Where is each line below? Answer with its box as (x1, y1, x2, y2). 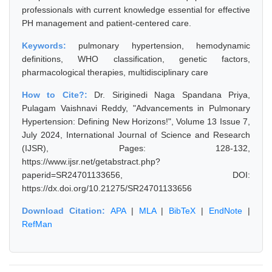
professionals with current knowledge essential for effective (22, 5, 250, 15)
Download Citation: (22, 206, 110, 216)
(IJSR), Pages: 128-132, (22, 143, 250, 153)
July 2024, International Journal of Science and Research (22, 130, 250, 140)
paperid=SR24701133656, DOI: (22, 170, 250, 180)
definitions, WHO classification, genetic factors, (22, 54, 250, 64)
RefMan (22, 219, 52, 229)
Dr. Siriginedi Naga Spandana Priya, (94, 90, 251, 100)
